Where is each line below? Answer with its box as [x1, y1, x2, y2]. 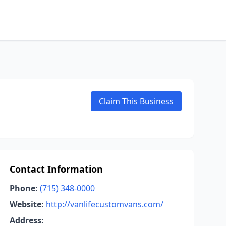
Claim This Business [99, 96, 174, 107]
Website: [9, 199, 44, 210]
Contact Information [9, 163, 103, 175]
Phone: [9, 183, 38, 194]
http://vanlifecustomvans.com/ [45, 199, 163, 210]
